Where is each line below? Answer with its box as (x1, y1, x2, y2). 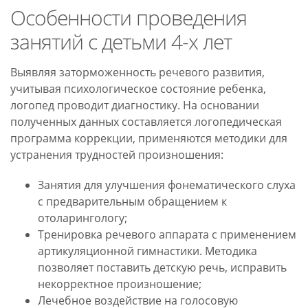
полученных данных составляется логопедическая (10, 113, 282, 129)
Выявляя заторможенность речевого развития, (10, 64, 265, 80)
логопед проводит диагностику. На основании (10, 97, 259, 113)
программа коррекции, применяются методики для (10, 130, 287, 146)
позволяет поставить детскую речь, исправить (38, 259, 287, 275)
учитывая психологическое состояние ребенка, (10, 80, 266, 96)
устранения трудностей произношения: (10, 146, 223, 162)
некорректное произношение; (38, 276, 201, 291)
